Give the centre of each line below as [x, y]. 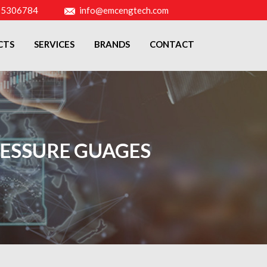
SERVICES [54, 44]
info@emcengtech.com [124, 10]
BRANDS [112, 44]
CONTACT [172, 44]
